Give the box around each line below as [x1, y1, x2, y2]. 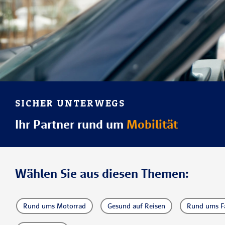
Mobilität [127, 117, 178, 132]
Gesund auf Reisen [107, 201, 165, 210]
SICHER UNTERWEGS [15, 97, 126, 109]
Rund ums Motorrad [23, 201, 86, 210]
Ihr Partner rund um [15, 117, 127, 132]
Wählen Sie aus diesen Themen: [15, 166, 189, 181]
